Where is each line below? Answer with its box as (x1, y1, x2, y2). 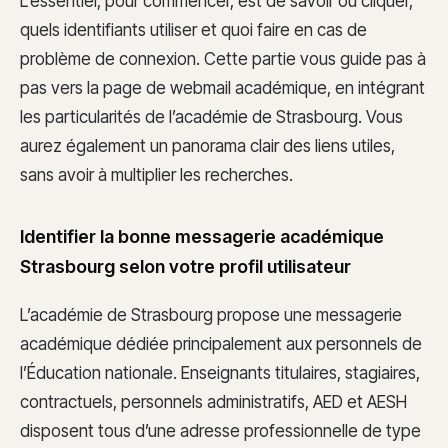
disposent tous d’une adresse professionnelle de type (20, 420, 421, 441)
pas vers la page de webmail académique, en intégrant (20, 77, 425, 98)
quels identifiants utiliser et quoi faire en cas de (20, 19, 367, 40)
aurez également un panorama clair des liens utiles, (20, 135, 395, 156)
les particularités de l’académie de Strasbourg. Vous (20, 106, 403, 127)
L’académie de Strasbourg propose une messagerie (20, 304, 402, 325)
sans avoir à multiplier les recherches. (20, 164, 293, 185)
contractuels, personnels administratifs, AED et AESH (20, 391, 407, 412)
